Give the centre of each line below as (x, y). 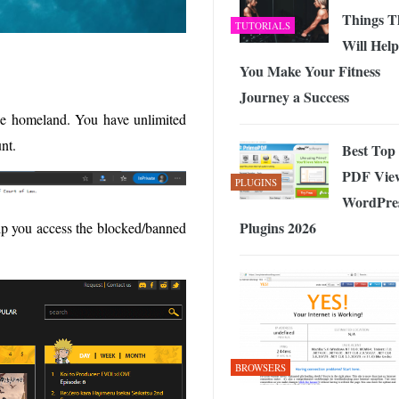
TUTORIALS (263, 25)
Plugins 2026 (278, 227)
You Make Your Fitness (310, 70)
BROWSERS (261, 368)
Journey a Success (294, 96)
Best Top (369, 150)
